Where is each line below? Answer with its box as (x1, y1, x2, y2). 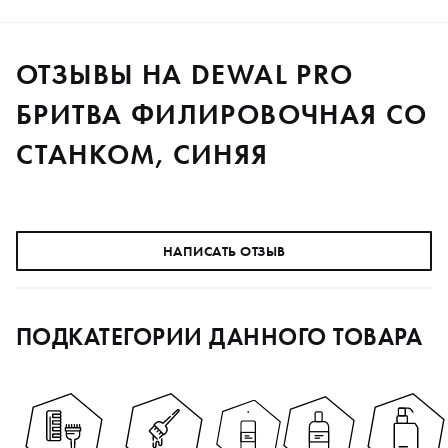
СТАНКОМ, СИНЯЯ (16, 136, 269, 172)
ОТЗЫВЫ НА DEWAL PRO (16, 56, 354, 92)
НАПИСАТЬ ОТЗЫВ (162, 241, 286, 260)
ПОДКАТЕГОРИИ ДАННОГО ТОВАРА (16, 320, 423, 352)
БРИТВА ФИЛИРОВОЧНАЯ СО (16, 96, 428, 132)
